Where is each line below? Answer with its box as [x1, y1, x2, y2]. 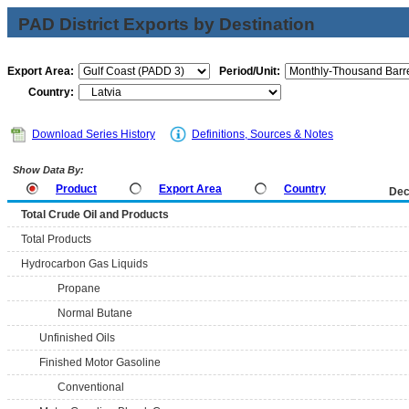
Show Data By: [10, 164, 84, 175]
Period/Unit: [219, 65, 280, 78]
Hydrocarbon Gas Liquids [21, 257, 148, 270]
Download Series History [32, 128, 155, 141]
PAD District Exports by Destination [18, 15, 315, 34]
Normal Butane [58, 307, 132, 320]
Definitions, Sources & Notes [192, 128, 333, 141]
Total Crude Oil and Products [21, 208, 169, 221]
